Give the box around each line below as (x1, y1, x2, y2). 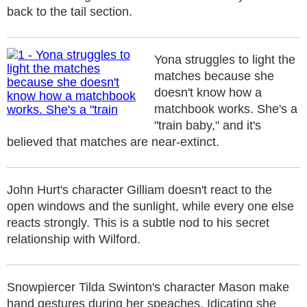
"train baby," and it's (154, 119, 261, 132)
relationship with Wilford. (7, 232, 140, 246)
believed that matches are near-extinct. (7, 135, 219, 149)
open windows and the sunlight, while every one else (7, 199, 294, 213)
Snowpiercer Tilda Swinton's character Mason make (7, 280, 289, 294)
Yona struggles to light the (154, 53, 295, 66)
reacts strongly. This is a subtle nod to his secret (7, 216, 269, 230)
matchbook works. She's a (154, 102, 297, 116)
